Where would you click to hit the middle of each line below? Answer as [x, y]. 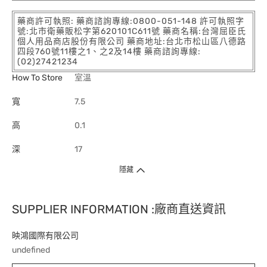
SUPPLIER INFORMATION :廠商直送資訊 [119, 209]
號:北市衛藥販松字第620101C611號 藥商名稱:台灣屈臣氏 [132, 32]
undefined [31, 250]
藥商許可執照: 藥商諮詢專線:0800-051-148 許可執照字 [131, 21]
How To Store [37, 78]
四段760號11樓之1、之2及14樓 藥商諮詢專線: [109, 52]
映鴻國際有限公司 [45, 236]
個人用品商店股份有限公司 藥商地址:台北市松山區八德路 [132, 42]
